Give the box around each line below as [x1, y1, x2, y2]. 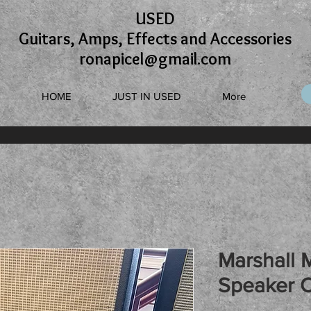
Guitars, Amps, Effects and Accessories [19, 28, 292, 49]
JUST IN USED [112, 90, 181, 102]
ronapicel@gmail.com [79, 49, 231, 69]
